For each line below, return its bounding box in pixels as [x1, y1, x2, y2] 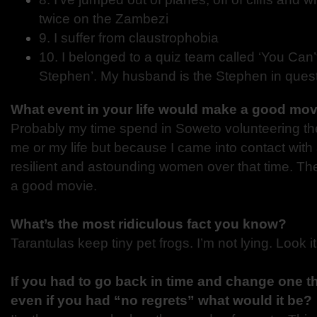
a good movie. [11, 178, 97, 193]
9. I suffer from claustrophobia [39, 30, 219, 45]
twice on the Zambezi [39, 11, 168, 26]
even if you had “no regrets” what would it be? [11, 293, 312, 308]
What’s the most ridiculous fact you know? [11, 217, 287, 231]
